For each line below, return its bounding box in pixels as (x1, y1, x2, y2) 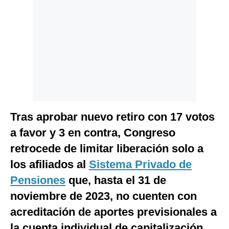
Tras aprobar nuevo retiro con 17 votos (10, 110, 215, 124)
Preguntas (12, 41, 44, 49)
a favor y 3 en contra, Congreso (10, 126, 175, 140)
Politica (12, 10, 36, 17)
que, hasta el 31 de (65, 174, 166, 187)
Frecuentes (12, 49, 47, 57)
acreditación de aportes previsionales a (10, 205, 217, 219)
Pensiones (10, 174, 65, 187)
